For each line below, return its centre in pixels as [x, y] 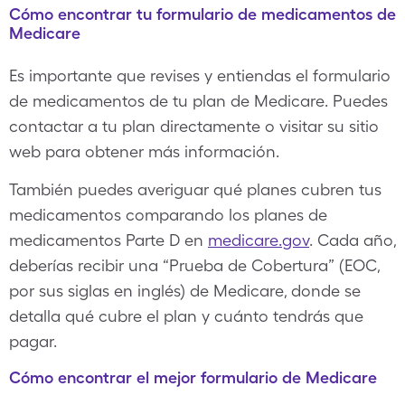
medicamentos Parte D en [108, 240]
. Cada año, [353, 240]
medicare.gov [259, 240]
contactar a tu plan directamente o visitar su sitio [194, 126]
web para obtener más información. [144, 151]
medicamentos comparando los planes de [168, 215]
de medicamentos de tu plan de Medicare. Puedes [198, 101]
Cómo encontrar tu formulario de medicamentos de [202, 14]
